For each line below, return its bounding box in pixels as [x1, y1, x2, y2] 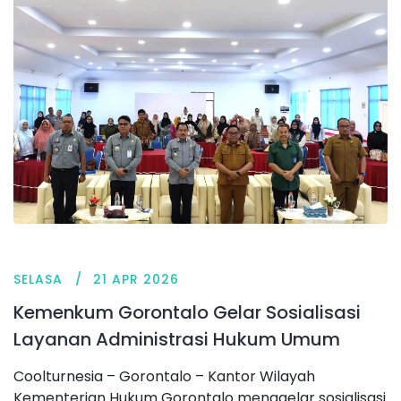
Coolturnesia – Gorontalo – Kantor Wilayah [13, 366, 315, 388]
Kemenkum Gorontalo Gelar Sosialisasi [13, 300, 361, 326]
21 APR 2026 [93, 270, 179, 289]
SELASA [13, 270, 63, 289]
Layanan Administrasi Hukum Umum [13, 327, 340, 353]
